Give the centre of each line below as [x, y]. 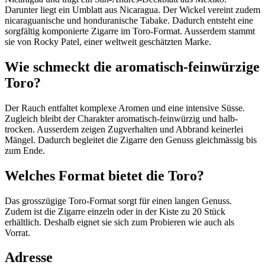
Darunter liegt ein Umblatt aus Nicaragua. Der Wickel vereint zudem [132, 9]
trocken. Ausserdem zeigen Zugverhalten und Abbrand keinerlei [124, 129]
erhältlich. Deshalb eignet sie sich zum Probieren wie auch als [119, 222]
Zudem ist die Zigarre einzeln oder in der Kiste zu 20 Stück [115, 211]
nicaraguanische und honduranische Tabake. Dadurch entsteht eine [129, 20]
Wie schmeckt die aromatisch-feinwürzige [132, 67]
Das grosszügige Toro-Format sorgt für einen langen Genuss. [118, 201]
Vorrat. [17, 232]
